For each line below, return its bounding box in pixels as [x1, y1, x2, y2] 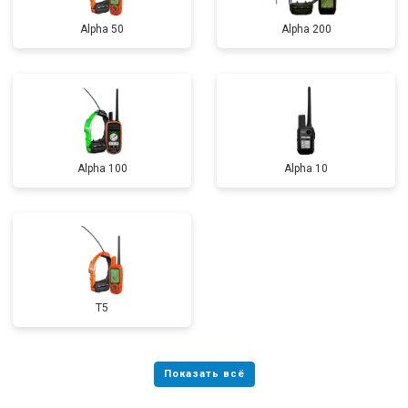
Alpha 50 [80, 23, 124, 36]
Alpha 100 [76, 162, 127, 175]
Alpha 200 [280, 23, 331, 36]
